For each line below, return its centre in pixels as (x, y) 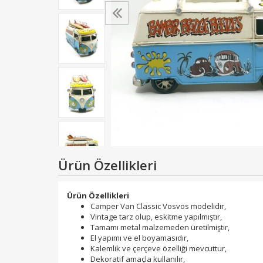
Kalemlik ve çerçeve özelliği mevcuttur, (159, 248)
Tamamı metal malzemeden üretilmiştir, (160, 227)
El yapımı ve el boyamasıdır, (139, 237)
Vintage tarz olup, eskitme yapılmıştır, (156, 216)
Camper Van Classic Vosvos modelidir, (158, 206)
